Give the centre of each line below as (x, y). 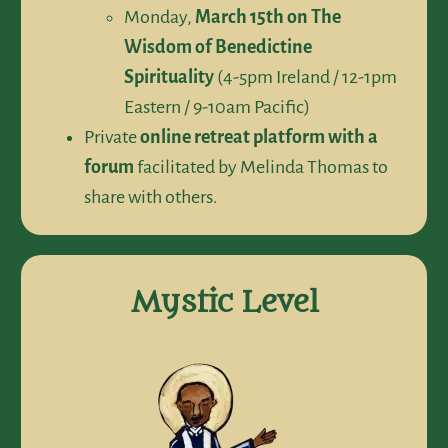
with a (353, 137)
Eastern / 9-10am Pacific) (217, 107)
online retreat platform (232, 137)
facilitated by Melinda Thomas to (261, 167)
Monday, (159, 17)
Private (112, 137)
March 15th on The (268, 17)
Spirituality (169, 77)
